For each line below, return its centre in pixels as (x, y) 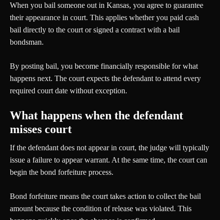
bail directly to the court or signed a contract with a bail (95, 29)
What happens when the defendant (96, 115)
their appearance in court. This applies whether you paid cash (104, 17)
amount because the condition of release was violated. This (101, 208)
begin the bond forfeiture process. (62, 172)
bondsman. (27, 42)
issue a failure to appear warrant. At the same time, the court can (109, 160)
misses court (41, 129)
